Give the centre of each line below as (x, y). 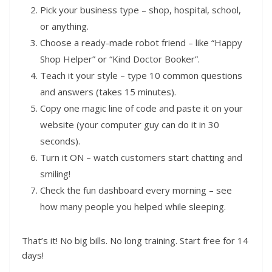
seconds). (60, 141)
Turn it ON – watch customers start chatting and (141, 158)
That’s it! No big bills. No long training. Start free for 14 (135, 241)
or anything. (64, 26)
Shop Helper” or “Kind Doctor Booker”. (120, 59)
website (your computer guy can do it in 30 (130, 125)
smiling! (55, 174)
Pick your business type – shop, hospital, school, (141, 10)
